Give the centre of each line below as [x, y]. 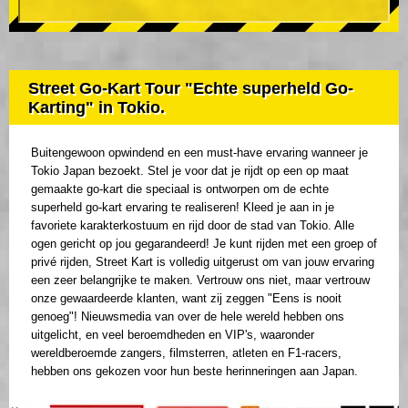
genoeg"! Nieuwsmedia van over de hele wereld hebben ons [188, 316]
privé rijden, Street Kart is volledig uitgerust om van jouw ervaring [203, 261]
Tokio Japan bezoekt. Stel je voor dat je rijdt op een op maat [190, 170]
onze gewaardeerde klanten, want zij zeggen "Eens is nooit [186, 298]
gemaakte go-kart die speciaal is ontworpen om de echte [180, 189]
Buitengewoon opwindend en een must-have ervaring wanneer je [199, 152]
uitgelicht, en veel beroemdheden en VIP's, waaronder [173, 334]
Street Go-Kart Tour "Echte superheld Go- [191, 88]
